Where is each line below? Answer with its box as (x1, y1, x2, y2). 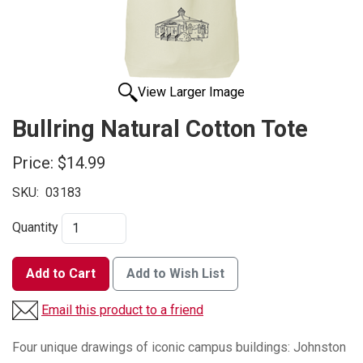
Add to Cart (26, 266, 96, 282)
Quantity (12, 220, 58, 236)
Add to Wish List (126, 266, 224, 282)
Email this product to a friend (41, 302, 203, 318)
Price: (12, 153, 53, 173)
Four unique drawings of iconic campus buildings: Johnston (12, 340, 346, 356)
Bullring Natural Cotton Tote (12, 115, 308, 143)
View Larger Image (138, 84, 245, 100)
